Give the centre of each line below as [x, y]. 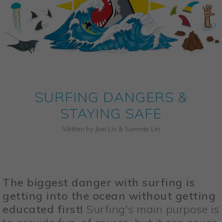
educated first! [43, 209]
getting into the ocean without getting [109, 196]
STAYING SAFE [111, 113]
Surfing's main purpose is [151, 209]
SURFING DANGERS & [111, 97]
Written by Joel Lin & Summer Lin [111, 129]
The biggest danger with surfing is [99, 183]
